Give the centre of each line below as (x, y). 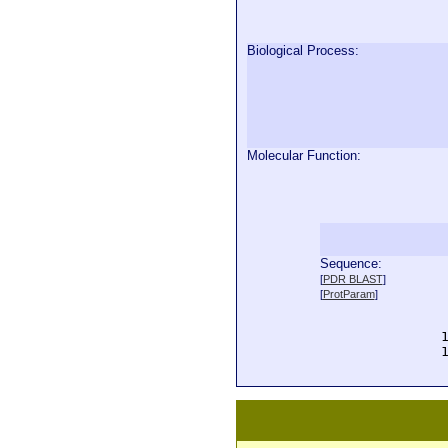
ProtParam (348, 294)
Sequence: (350, 263)
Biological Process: (303, 50)
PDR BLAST (352, 279)
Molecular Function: (304, 155)
